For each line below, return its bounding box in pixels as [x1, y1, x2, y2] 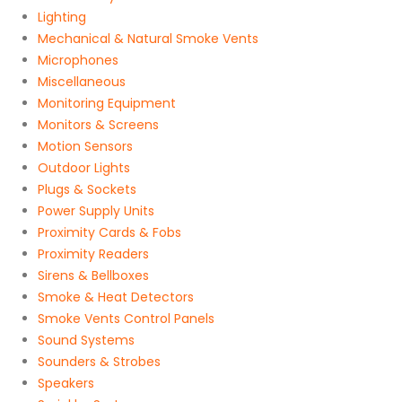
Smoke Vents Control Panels [38, 309, 214, 328]
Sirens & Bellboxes [38, 266, 149, 284]
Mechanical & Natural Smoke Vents [38, 29, 258, 48]
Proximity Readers [38, 244, 149, 263]
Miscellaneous [38, 72, 126, 91]
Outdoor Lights [38, 158, 130, 177]
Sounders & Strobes [38, 352, 161, 371]
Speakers [38, 373, 94, 392]
